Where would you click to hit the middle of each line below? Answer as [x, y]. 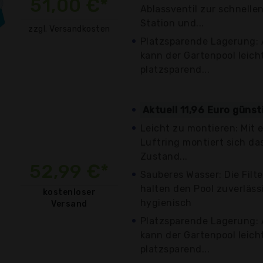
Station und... [172, 23]
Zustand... [164, 156]
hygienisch [166, 203]
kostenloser [69, 192]
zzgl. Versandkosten [69, 29]
